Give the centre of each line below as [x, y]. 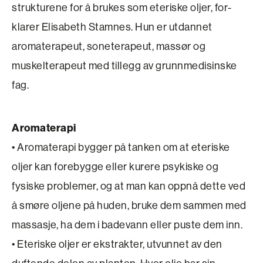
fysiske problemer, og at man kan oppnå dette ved [129, 186]
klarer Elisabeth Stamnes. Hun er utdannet [112, 27]
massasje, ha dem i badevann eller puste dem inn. [127, 225]
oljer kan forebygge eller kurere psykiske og [115, 166]
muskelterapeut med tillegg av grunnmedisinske [124, 65]
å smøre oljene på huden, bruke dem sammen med [129, 205]
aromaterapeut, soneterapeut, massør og [109, 46]
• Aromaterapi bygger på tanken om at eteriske [121, 147]
